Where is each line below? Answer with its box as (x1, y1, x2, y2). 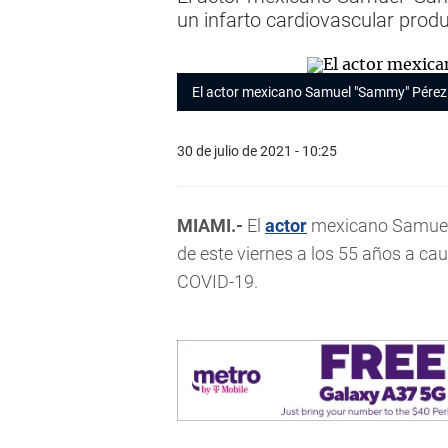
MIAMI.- (177, 215, 243, 236)
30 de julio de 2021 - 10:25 (177, 142, 337, 159)
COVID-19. (177, 271, 258, 292)
